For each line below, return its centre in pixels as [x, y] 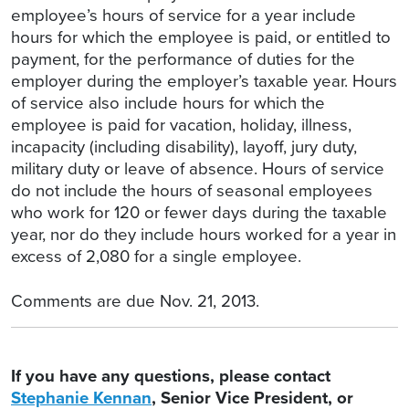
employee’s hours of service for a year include [184, 16]
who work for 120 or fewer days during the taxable [199, 213]
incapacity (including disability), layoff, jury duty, [184, 147]
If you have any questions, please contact [171, 376]
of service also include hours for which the [168, 103]
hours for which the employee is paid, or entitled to [201, 37]
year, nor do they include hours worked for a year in [204, 235]
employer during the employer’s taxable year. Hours [204, 81]
